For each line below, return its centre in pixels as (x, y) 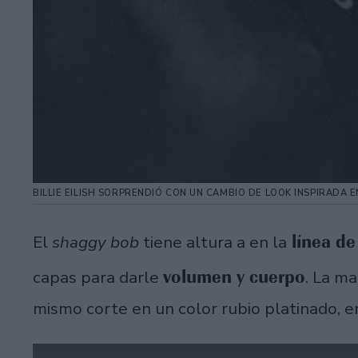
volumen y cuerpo (234, 277)
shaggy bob (97, 243)
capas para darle (98, 278)
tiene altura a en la (215, 243)
